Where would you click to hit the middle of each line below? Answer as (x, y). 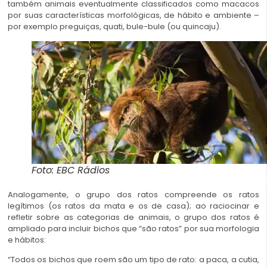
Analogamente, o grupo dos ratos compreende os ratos (133, 194)
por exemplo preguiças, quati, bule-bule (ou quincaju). (115, 27)
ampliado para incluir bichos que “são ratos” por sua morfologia (133, 228)
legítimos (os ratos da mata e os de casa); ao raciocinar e (133, 206)
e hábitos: (27, 240)
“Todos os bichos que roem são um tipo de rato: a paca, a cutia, (133, 260)
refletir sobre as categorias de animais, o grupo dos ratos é (133, 217)
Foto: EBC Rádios (71, 170)
